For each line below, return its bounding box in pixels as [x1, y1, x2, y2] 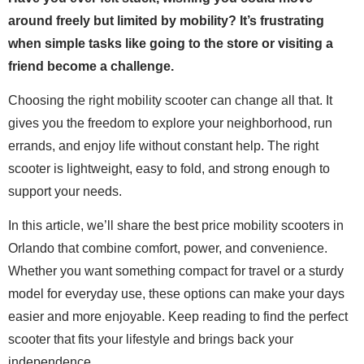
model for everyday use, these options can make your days [8, 287, 344, 301]
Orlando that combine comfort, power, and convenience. [8, 241, 327, 256]
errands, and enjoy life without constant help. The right [8, 139, 318, 154]
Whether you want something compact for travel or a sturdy [8, 264, 344, 279]
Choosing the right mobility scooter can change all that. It [8, 93, 332, 108]
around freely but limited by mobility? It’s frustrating [8, 13, 324, 28]
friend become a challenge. [8, 58, 174, 73]
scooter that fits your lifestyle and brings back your [8, 332, 293, 347]
